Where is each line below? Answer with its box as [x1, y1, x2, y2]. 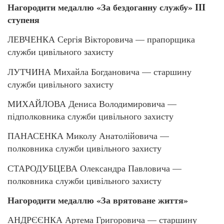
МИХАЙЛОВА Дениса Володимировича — [7, 97, 176, 109]
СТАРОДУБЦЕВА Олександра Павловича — [7, 161, 181, 174]
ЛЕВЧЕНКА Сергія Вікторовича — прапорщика [7, 33, 195, 45]
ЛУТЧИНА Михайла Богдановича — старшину [7, 65, 191, 77]
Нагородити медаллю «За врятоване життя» [7, 193, 188, 207]
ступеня [7, 12, 39, 26]
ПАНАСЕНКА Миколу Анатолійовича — [7, 129, 169, 142]
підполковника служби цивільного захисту [7, 109, 173, 122]
